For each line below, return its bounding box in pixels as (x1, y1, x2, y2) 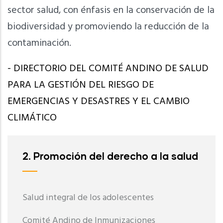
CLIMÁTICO (7, 110, 57, 126)
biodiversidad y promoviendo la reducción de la (7, 19, 209, 35)
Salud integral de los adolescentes (22, 191, 154, 205)
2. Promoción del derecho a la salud (22, 150, 198, 162)
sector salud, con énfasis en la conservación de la (7, 2, 215, 18)
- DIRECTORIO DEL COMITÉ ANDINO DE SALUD (7, 61, 209, 77)
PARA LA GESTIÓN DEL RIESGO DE (7, 77, 154, 93)
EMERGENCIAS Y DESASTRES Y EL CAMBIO (7, 94, 190, 110)
